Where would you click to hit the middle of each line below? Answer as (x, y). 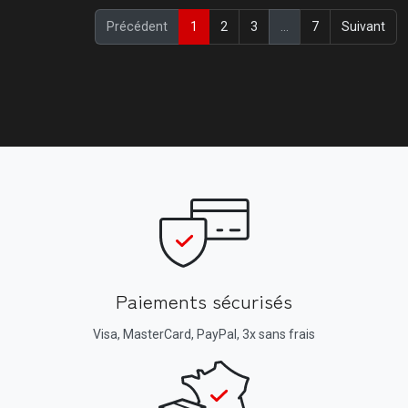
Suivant (363, 26)
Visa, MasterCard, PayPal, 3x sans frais (204, 334)
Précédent (137, 26)
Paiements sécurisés (204, 301)
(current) (223, 25)
